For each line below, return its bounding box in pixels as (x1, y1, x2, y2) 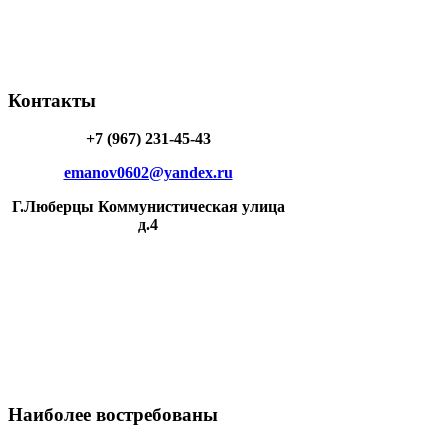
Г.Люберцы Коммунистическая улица (11, 198, 285, 216)
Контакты (8, 89, 96, 111)
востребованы (91, 404, 218, 426)
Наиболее (8, 404, 91, 426)
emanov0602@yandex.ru (63, 164, 233, 182)
